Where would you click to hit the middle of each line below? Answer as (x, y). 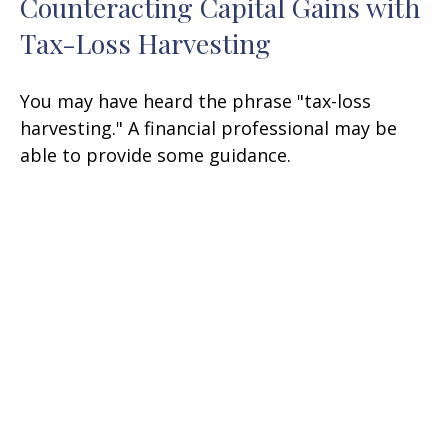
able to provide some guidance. (155, 154)
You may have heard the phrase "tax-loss (195, 100)
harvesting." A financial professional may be (208, 127)
